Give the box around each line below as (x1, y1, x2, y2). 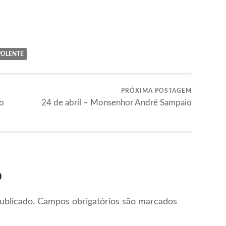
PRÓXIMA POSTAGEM (121, 87, 192, 94)
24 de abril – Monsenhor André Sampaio (41, 98, 192, 107)
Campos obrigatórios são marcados (37, 197, 177, 207)
